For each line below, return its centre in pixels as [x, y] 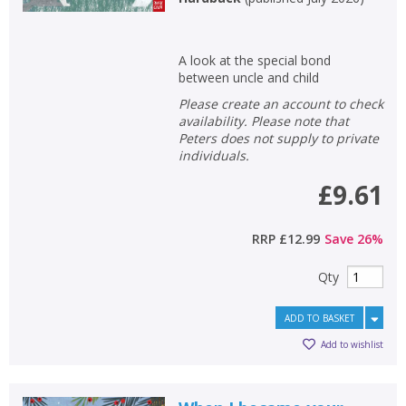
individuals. [213, 155]
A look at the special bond [254, 60]
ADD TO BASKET [319, 318]
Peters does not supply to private [278, 138]
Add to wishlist [352, 345]
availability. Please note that [263, 121]
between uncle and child [248, 77]
